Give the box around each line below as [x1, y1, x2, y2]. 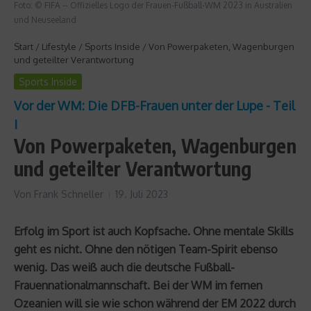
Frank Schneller [34, 187, 103, 200]
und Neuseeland [14, 14, 76, 25]
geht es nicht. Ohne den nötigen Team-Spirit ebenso [14, 242, 278, 256]
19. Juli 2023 [115, 187, 168, 200]
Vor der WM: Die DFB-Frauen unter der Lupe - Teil [14, 97, 295, 113]
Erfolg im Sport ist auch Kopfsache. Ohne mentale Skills [14, 224, 294, 238]
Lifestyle [42, 40, 76, 52]
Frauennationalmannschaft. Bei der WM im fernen [14, 278, 262, 292]
